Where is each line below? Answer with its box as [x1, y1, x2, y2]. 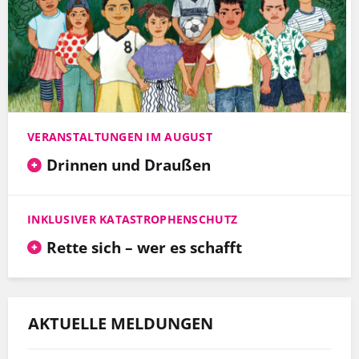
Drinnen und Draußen [46, 153, 211, 175]
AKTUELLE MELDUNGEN [28, 312, 213, 334]
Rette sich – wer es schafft [46, 236, 242, 258]
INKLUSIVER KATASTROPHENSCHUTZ [27, 211, 238, 227]
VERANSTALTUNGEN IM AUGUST [27, 128, 212, 144]
